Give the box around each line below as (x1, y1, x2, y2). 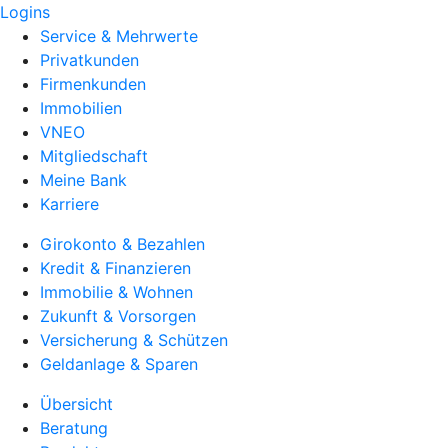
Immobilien (40, 98, 122, 118)
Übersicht (40, 394, 113, 414)
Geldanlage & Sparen (40, 354, 198, 374)
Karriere (40, 194, 99, 214)
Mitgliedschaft (40, 146, 148, 166)
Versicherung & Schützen (40, 330, 228, 350)
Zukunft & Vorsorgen (40, 306, 196, 326)
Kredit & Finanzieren (40, 258, 191, 278)
